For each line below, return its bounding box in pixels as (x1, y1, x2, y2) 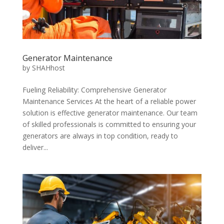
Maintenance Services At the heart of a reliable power (22, 96, 196, 106)
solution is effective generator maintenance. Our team (22, 108, 197, 118)
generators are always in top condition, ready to (22, 131, 178, 141)
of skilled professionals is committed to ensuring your (22, 119, 196, 129)
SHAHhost (31, 63, 65, 73)
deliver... (22, 142, 48, 152)
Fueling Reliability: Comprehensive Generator (22, 85, 166, 95)
